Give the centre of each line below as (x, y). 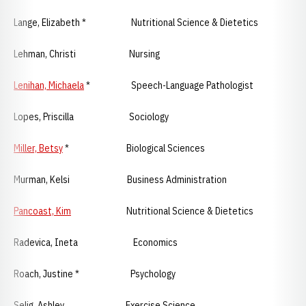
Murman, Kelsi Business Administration (120, 180)
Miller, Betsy (38, 148)
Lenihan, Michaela (49, 85)
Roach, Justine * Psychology (95, 274)
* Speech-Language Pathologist (169, 85)
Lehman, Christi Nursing (98, 54)
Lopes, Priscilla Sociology (91, 117)
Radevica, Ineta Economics (96, 242)
